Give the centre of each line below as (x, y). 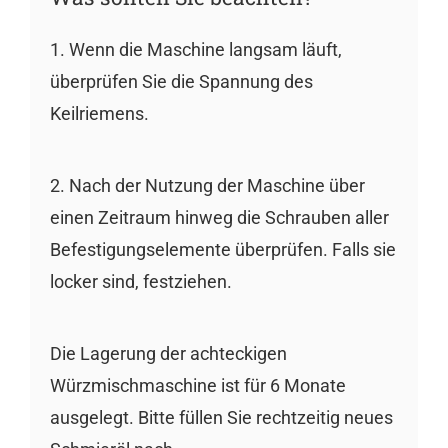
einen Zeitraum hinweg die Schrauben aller (219, 218)
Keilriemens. (99, 114)
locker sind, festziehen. (140, 282)
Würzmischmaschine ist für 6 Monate (197, 386)
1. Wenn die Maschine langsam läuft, (195, 50)
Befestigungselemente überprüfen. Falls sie (222, 250)
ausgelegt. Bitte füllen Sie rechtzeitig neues (221, 418)
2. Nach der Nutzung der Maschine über (207, 186)
